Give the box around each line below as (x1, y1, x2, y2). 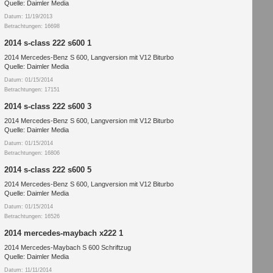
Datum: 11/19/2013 (4, 13, 52, 20)
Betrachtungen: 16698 (4, 23, 60, 30)
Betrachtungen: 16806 (4, 150, 60, 157)
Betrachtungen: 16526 (4, 213, 60, 220)
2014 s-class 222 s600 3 (4, 101, 91, 111)
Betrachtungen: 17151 (4, 87, 60, 93)
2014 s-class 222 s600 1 (4, 38, 91, 48)
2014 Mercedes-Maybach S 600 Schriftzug (4, 243, 131, 251)
